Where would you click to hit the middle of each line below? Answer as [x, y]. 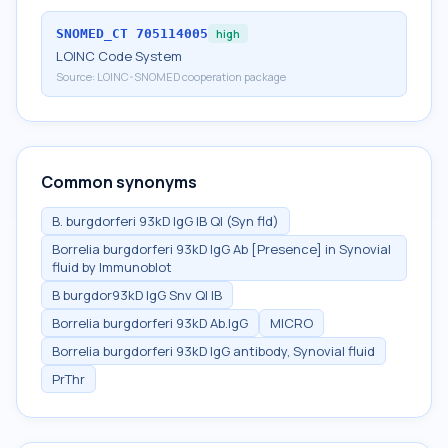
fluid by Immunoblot [112, 267]
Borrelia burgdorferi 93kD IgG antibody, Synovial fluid [213, 351]
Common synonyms [119, 182]
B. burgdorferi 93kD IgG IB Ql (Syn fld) [165, 221]
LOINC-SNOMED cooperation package [191, 76]
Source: [76, 76]
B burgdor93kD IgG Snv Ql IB [137, 295]
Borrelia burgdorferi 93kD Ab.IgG [150, 323]
